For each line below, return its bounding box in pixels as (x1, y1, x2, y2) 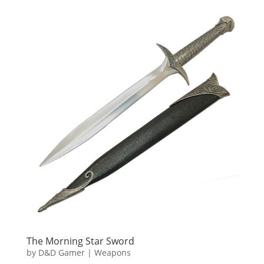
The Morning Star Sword (26, 234, 134, 247)
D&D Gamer (38, 246, 85, 258)
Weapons (94, 246, 131, 258)
